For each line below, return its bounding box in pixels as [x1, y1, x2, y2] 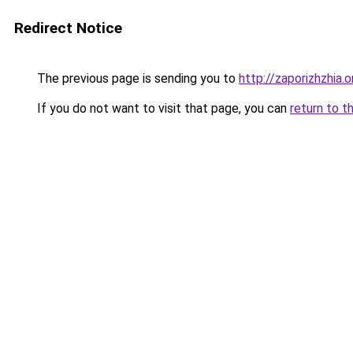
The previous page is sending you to [34, 71, 239, 86]
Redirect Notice [14, 19, 122, 37]
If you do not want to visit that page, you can [34, 101, 290, 116]
